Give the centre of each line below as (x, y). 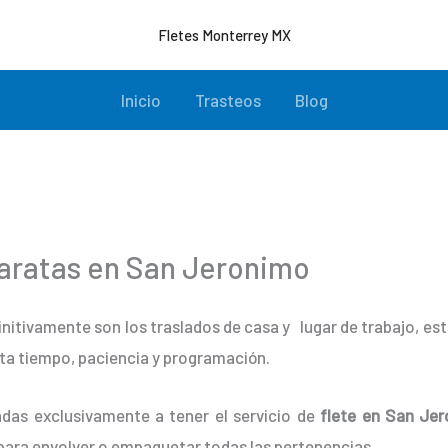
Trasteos (227, 100)
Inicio (140, 100)
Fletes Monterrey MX (224, 35)
